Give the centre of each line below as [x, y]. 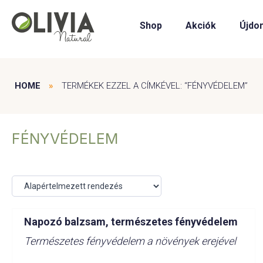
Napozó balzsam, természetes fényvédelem [131, 222]
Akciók [200, 26]
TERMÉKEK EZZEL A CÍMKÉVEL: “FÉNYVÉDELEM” [155, 86]
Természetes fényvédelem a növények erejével [130, 241]
